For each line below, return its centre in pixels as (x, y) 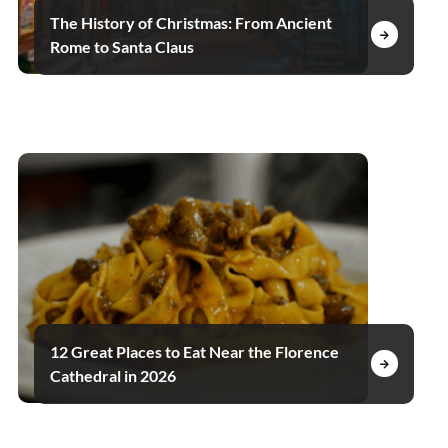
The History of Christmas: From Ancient (190, 22)
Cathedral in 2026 (112, 375)
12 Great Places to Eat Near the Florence (194, 351)
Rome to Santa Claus (121, 46)
